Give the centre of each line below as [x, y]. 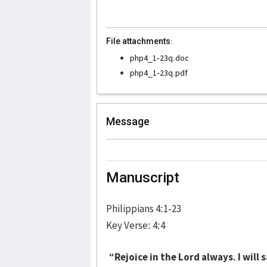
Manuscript [143, 177]
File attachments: [139, 41]
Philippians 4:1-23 [144, 208]
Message [128, 121]
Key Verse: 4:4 [136, 225]
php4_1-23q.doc [159, 58]
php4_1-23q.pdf [159, 72]
